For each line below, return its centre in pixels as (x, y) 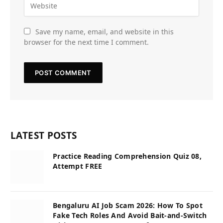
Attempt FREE (78, 166)
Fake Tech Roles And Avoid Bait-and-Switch (130, 215)
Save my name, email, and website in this (105, 31)
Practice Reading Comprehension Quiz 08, (127, 156)
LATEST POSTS (44, 135)
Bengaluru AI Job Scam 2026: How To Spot (128, 205)
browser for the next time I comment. (86, 42)
